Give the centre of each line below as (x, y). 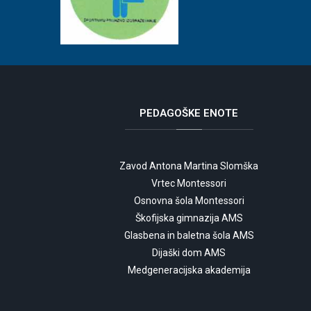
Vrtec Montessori (189, 183)
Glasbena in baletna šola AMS (189, 235)
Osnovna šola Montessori (189, 200)
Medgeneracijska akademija (189, 270)
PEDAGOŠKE (170, 113)
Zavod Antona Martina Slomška (189, 166)
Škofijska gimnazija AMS (189, 218)
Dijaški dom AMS (189, 252)
